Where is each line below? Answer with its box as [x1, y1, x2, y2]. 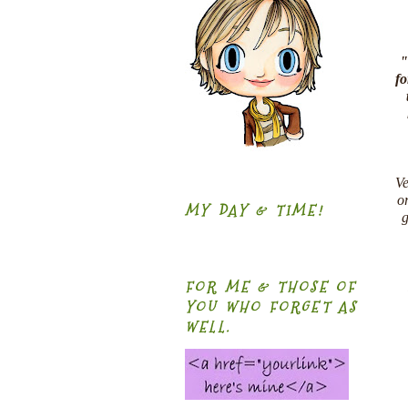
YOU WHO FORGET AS [185, 296, 358, 318]
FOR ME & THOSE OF [185, 276, 357, 298]
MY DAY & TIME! [185, 200, 323, 222]
